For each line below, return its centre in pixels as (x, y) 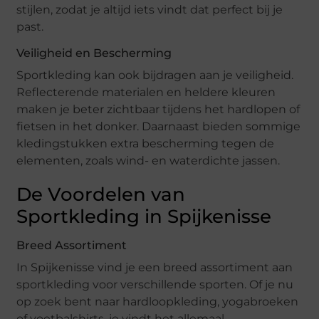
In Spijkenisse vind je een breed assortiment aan (155, 268)
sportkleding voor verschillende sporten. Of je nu (155, 285)
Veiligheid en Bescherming (94, 53)
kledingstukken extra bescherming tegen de (146, 144)
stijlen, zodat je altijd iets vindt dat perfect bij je (150, 10)
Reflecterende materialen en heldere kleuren (146, 93)
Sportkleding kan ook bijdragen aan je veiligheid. (155, 75)
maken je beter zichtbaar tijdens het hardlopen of (158, 110)
